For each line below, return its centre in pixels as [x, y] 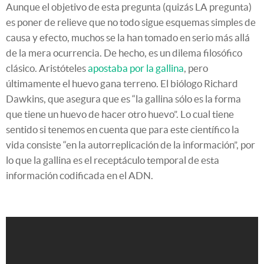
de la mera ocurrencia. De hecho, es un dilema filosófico [124, 53]
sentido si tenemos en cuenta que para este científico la [123, 129]
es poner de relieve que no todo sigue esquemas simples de [131, 22]
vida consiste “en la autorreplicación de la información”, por [131, 145]
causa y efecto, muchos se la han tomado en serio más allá [128, 37]
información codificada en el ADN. [80, 175]
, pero [196, 68]
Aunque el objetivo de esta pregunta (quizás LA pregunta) [129, 7]
